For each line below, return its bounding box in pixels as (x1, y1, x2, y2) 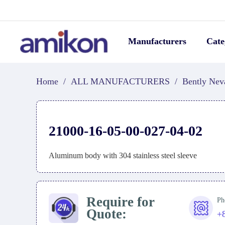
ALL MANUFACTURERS (71, 76, 170, 86)
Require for (86, 194, 155, 210)
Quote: (86, 206, 127, 222)
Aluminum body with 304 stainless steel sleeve (49, 151, 197, 160)
